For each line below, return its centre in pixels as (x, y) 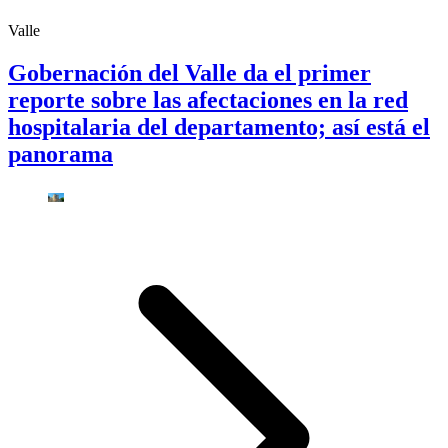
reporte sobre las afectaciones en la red (208, 99)
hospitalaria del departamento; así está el (219, 126)
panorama (60, 153)
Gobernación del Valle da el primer (189, 72)
